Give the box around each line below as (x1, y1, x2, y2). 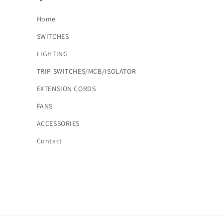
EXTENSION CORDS (36, 84, 96, 93)
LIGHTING (36, 49, 68, 58)
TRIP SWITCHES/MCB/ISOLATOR (36, 67, 136, 76)
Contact (36, 136, 62, 145)
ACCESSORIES (36, 119, 80, 128)
